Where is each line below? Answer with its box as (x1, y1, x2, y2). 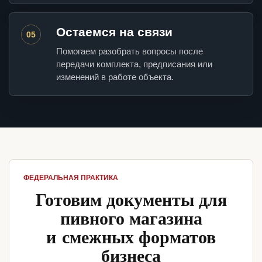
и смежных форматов (46, 223, 216, 250)
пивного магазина (60, 205, 202, 231)
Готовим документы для (35, 186, 227, 212)
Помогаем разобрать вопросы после (56, 46, 203, 57)
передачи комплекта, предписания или (56, 59, 212, 70)
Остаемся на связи (56, 25, 173, 39)
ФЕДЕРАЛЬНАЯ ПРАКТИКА (23, 174, 118, 182)
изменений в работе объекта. (56, 72, 174, 82)
